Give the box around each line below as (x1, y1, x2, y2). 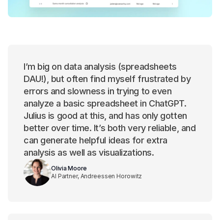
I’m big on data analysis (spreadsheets (24, 61, 177, 72)
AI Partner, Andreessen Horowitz (51, 172, 142, 180)
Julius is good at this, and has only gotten (24, 110, 187, 121)
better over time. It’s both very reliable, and (24, 123, 196, 134)
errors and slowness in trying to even (24, 86, 172, 97)
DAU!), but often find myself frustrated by (24, 74, 191, 84)
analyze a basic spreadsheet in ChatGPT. (24, 98, 187, 109)
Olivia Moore (51, 165, 87, 172)
